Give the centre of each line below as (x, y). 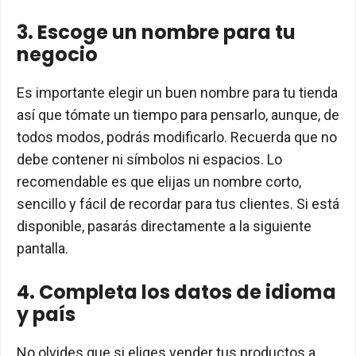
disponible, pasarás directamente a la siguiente (164, 226)
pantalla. (43, 248)
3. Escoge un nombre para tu (156, 32)
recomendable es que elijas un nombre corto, (159, 181)
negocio (57, 54)
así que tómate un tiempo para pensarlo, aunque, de (178, 114)
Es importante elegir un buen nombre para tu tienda (177, 92)
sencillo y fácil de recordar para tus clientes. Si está (178, 203)
